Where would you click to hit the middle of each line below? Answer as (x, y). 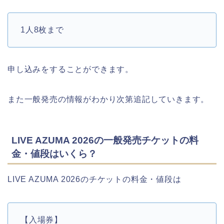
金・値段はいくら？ (54, 153)
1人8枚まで (42, 29)
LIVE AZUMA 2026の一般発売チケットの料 (105, 140)
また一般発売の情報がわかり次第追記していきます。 (108, 99)
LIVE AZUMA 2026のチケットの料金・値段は (94, 179)
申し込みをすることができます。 (70, 69)
